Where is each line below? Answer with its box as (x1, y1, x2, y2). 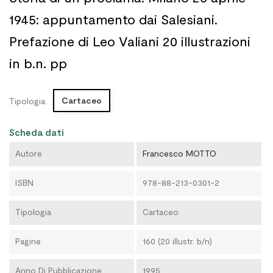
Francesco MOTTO (142, 148, 216, 158)
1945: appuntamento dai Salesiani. (9, 11, 218, 27)
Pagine (15, 236, 41, 246)
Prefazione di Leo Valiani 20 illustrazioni (9, 33, 250, 49)
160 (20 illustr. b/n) (142, 236, 212, 246)
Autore (15, 148, 42, 158)
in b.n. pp (9, 55, 67, 71)
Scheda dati (9, 127, 64, 138)
